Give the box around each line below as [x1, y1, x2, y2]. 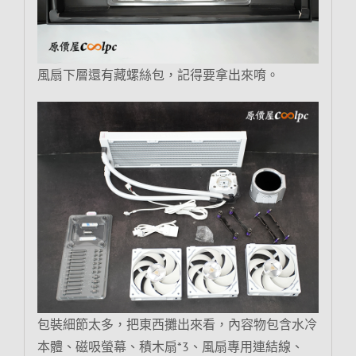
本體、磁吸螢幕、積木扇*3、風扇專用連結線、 [37, 338, 304, 354]
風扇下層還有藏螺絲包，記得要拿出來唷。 [37, 66, 279, 83]
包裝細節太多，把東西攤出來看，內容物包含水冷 [37, 315, 317, 332]
